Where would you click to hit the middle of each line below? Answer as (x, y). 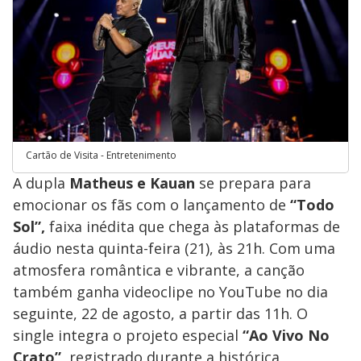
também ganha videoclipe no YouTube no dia (170, 291)
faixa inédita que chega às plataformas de (193, 226)
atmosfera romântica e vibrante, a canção (159, 270)
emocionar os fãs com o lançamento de (151, 204)
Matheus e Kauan (132, 183)
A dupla (41, 183)
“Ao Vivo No (286, 335)
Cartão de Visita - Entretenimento (101, 155)
